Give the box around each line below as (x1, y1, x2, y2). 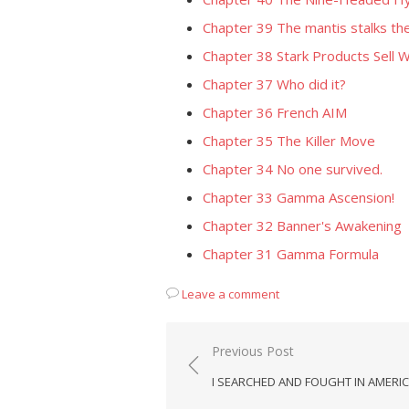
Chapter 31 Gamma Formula (203, 245, 379, 263)
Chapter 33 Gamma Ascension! (203, 188, 394, 206)
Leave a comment (182, 286, 279, 302)
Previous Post (212, 342, 294, 360)
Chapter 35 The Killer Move (203, 131, 375, 150)
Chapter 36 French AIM (203, 103, 347, 121)
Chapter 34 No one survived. (203, 160, 383, 178)
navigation (184, 366, 281, 390)
